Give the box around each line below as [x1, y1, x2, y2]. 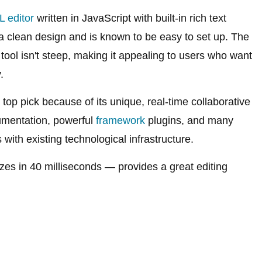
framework [96, 114, 145, 126]
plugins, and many [145, 114, 233, 126]
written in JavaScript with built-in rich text [34, 12, 226, 24]
